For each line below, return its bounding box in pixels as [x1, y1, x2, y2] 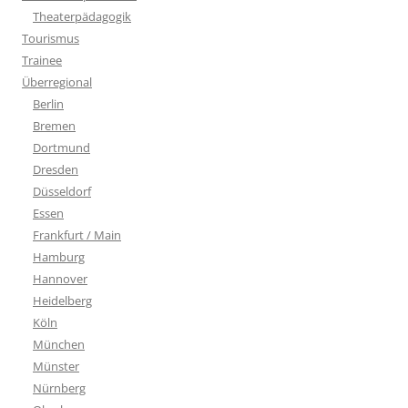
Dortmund [33, 138, 90, 156]
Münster [33, 357, 79, 374]
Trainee [22, 51, 62, 68]
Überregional [22, 73, 92, 90]
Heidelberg [33, 291, 92, 309]
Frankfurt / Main [33, 226, 121, 243]
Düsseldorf [33, 182, 91, 199]
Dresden [33, 160, 78, 178]
